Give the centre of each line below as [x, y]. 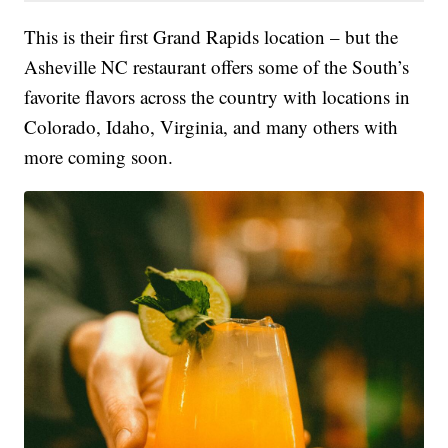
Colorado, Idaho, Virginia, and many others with [211, 126]
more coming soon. [99, 156]
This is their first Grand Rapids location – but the [211, 36]
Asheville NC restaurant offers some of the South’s [217, 66]
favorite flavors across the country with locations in [217, 96]
